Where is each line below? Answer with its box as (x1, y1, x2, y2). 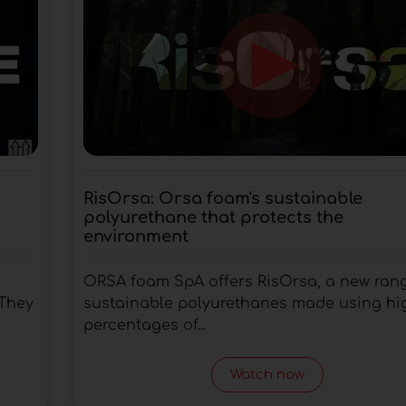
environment (82, 227, 188, 246)
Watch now (230, 366, 305, 382)
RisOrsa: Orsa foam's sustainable (82, 188, 362, 208)
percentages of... (82, 316, 206, 333)
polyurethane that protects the (82, 208, 343, 227)
